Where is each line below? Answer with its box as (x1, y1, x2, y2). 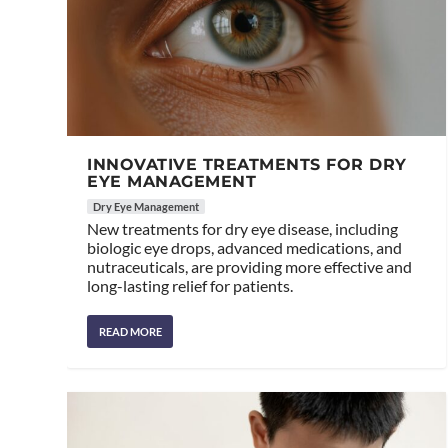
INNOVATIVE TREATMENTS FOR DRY (87, 155, 407, 175)
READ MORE (99, 325, 163, 339)
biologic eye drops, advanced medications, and (87, 238, 403, 258)
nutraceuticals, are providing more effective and (87, 257, 413, 277)
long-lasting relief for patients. (87, 276, 294, 296)
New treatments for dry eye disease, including (87, 219, 399, 239)
